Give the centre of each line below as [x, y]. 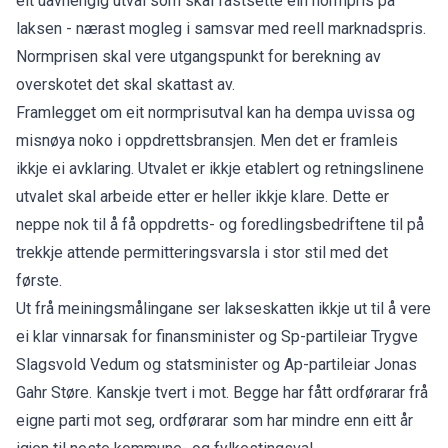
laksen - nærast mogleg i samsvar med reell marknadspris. [221, 28]
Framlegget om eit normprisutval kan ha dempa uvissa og [215, 112]
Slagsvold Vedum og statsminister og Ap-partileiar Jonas [216, 364]
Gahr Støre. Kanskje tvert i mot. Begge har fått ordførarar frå [222, 392]
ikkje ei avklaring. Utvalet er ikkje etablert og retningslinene [220, 168]
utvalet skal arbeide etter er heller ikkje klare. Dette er [202, 196]
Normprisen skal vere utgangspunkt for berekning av [198, 56]
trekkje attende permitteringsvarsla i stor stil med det [202, 252]
